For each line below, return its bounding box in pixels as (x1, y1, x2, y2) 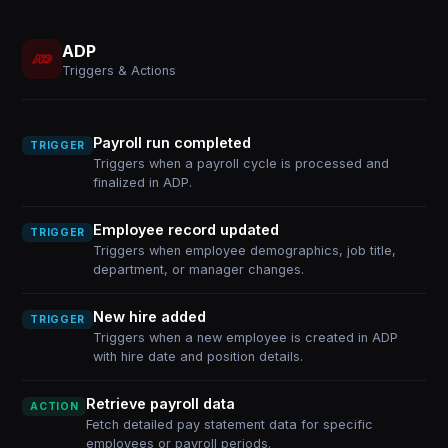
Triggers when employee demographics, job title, (92, 243, 396, 258)
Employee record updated (92, 221, 279, 238)
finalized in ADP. (92, 175, 192, 190)
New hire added (92, 308, 206, 325)
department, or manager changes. (92, 262, 304, 277)
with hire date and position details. (92, 349, 303, 364)
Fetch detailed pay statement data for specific (86, 417, 374, 432)
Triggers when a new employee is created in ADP (92, 330, 398, 345)
